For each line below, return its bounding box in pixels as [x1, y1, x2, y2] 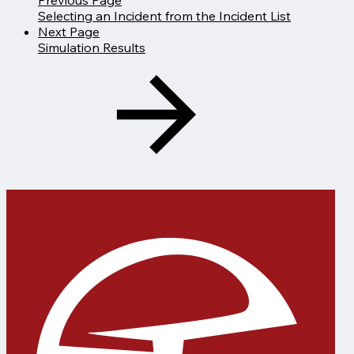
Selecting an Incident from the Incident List [38, 7, 291, 24]
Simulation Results [38, 39, 145, 55]
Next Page [38, 23, 100, 40]
